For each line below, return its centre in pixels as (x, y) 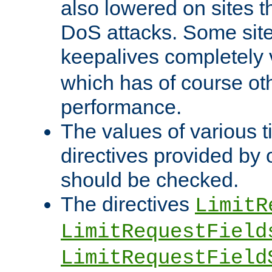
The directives (128, 204)
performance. (121, 107)
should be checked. (150, 180)
